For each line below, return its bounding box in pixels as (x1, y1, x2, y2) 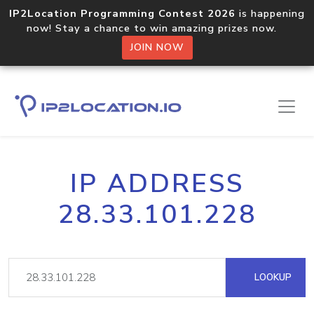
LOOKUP (252, 271, 292, 284)
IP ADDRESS (70, 166, 244, 201)
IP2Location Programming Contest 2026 (9, 6, 235, 20)
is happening (235, 6, 305, 20)
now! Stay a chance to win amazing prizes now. (27, 21, 287, 35)
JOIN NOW (130, 41, 184, 54)
